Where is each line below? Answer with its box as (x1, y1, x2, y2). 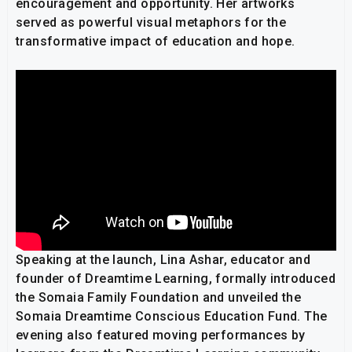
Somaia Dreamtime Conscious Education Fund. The (16, 308, 328, 324)
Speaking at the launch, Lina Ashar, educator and (16, 251, 311, 267)
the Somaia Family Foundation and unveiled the (16, 289, 301, 305)
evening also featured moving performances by (16, 327, 306, 343)
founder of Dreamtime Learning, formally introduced (16, 270, 335, 286)
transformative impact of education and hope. (16, 34, 295, 49)
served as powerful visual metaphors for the (16, 15, 287, 31)
